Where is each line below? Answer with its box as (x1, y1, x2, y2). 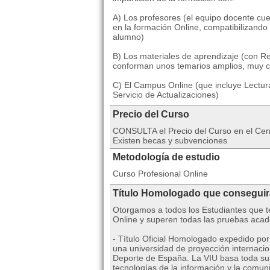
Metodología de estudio (113, 152, 220, 162)
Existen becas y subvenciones (113, 136, 227, 145)
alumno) (113, 32, 144, 42)
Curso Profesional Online (113, 169, 208, 178)
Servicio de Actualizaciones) (113, 90, 219, 99)
